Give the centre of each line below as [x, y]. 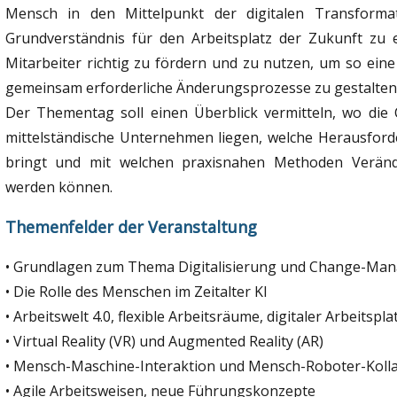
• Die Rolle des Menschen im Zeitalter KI [136, 291]
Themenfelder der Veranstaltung [131, 226]
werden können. [58, 187]
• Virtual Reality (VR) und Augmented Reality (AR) [164, 341]
